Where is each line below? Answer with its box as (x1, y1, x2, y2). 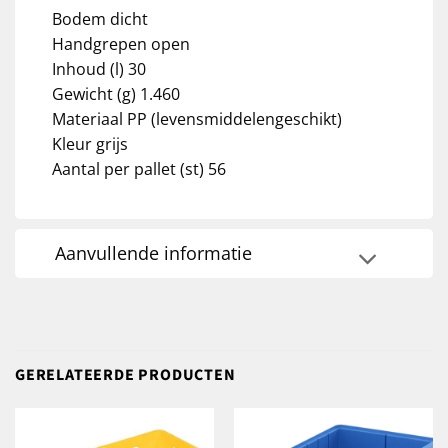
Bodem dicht (51, 7, 148, 30)
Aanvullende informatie (55, 241, 253, 266)
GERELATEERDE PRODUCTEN (15, 363, 236, 386)
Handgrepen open (51, 32, 190, 55)
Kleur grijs (51, 132, 128, 155)
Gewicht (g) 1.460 (51, 82, 180, 105)
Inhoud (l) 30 (51, 57, 146, 80)
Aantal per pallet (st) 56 (51, 157, 226, 180)
